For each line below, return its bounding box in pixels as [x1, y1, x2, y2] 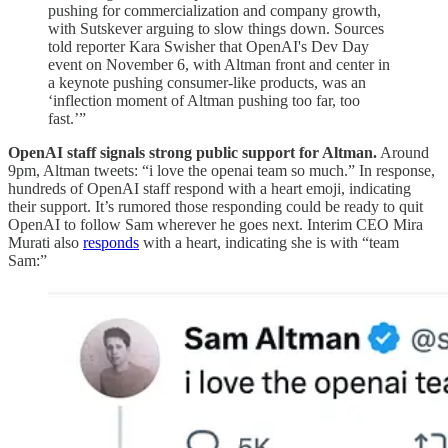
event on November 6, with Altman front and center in [48, 55, 390, 73]
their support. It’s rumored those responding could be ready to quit [8, 197, 423, 215]
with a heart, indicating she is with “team [139, 233, 399, 251]
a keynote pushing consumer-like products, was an [48, 73, 366, 91]
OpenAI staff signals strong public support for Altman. [8, 143, 377, 161]
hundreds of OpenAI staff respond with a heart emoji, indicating [8, 179, 411, 197]
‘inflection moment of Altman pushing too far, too [48, 91, 360, 109]
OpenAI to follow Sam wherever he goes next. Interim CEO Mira [8, 215, 423, 233]
